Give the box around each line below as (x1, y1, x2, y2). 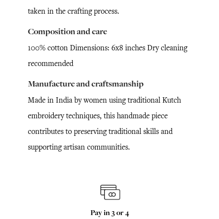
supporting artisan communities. (28, 142, 130, 152)
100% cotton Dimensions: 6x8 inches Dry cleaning (28, 43, 187, 53)
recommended (28, 58, 73, 68)
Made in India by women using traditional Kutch (28, 95, 181, 105)
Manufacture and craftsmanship (28, 78, 144, 89)
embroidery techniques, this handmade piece (28, 110, 168, 121)
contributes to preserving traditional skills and (28, 126, 173, 136)
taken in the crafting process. (28, 6, 119, 16)
